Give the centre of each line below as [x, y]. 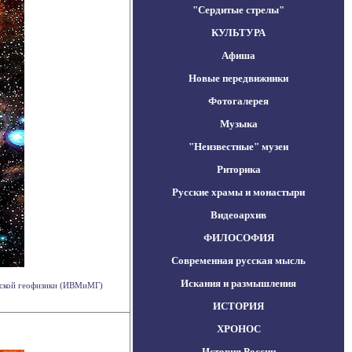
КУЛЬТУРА [238, 33]
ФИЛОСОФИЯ [238, 238]
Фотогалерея [238, 101]
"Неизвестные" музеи [238, 147]
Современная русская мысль [238, 260]
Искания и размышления [238, 283]
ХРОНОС [238, 329]
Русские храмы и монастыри [238, 192]
